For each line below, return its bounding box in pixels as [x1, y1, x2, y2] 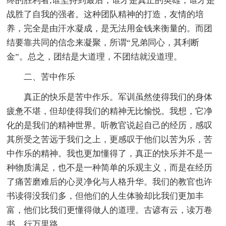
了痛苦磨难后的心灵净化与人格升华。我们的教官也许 [7, 177, 213, 187]
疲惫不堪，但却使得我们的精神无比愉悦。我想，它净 [7, 106, 213, 116]
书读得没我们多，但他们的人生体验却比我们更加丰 [7, 191, 204, 201]
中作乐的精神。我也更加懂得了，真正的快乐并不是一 [7, 148, 213, 158]
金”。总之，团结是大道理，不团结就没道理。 [7, 51, 183, 62]
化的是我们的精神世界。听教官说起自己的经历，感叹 [7, 120, 213, 130]
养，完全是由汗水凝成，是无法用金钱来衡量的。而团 [7, 23, 213, 33]
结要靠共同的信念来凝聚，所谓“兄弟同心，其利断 [7, 37, 200, 47]
